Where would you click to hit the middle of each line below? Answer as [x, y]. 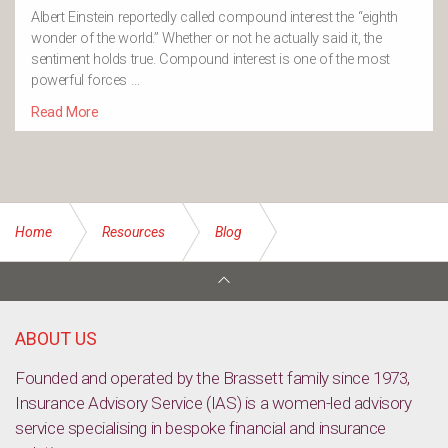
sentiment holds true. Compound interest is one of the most [210, 60]
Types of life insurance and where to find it [151, 292]
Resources [133, 232]
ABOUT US [56, 338]
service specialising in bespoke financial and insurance [201, 428]
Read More [65, 113]
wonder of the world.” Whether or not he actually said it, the [206, 39]
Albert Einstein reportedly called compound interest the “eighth [214, 18]
